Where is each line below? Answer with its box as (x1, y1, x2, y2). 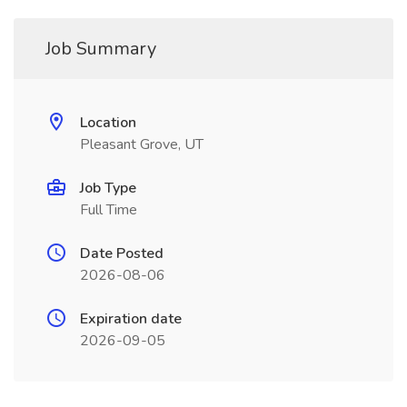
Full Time (80, 200, 137, 220)
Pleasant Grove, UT (80, 134, 203, 154)
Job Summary (45, 36, 156, 61)
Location (80, 113, 136, 133)
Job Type (80, 178, 136, 198)
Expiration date (80, 309, 182, 329)
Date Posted (80, 243, 164, 263)
